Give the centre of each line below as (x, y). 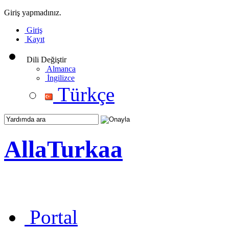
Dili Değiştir (47, 60)
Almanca (61, 69)
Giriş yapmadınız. (33, 13)
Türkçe (86, 94)
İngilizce (61, 78)
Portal (54, 217)
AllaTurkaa (63, 150)
